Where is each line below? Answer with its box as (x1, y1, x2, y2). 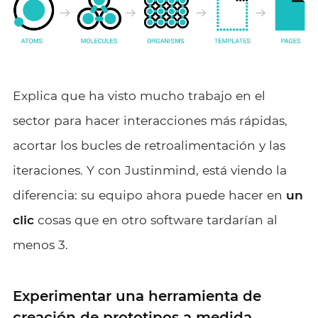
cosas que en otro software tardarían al (33, 212, 278, 227)
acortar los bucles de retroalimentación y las (12, 137, 285, 153)
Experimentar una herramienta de (12, 287, 261, 305)
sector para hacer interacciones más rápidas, (12, 112, 287, 128)
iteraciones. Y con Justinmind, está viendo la (12, 162, 287, 177)
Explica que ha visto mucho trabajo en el (12, 87, 265, 103)
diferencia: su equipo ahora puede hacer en (12, 187, 286, 202)
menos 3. (12, 236, 68, 252)
